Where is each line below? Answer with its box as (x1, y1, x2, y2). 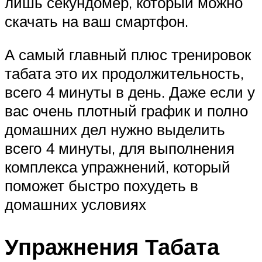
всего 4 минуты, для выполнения (5, 139, 235, 158)
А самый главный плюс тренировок (5, 45, 251, 64)
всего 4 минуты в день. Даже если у (5, 82, 255, 102)
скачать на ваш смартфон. (5, 11, 188, 30)
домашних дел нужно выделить (5, 120, 225, 139)
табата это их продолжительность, (5, 64, 244, 83)
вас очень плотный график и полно (5, 101, 248, 120)
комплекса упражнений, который (5, 157, 230, 177)
